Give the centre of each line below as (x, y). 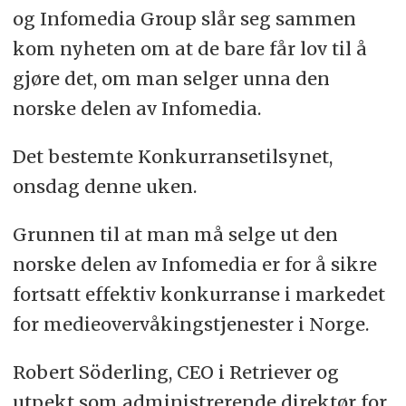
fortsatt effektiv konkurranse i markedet (198, 295)
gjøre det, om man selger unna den (171, 79)
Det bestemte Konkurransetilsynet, (172, 157)
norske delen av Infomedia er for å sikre (194, 265)
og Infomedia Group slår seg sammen (184, 19)
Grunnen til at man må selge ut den (175, 235)
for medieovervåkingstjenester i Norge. (190, 324)
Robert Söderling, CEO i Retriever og (175, 372)
